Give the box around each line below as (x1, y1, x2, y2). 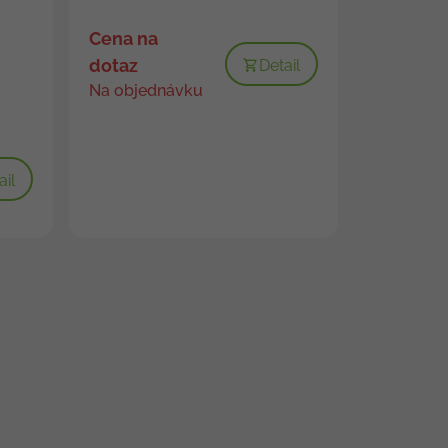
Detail (258, 55, 300, 75)
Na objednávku (88, 80, 203, 100)
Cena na (88, 27, 158, 49)
